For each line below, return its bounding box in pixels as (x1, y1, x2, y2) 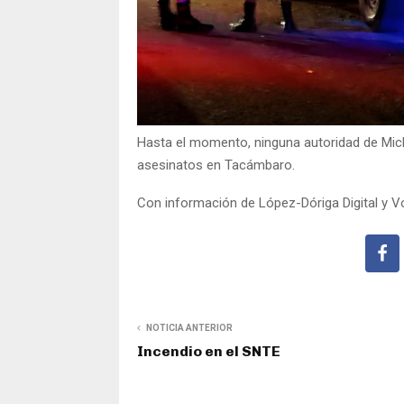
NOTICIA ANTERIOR (146, 322, 233, 333)
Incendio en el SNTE (137, 342, 280, 360)
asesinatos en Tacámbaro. (137, 156, 295, 173)
